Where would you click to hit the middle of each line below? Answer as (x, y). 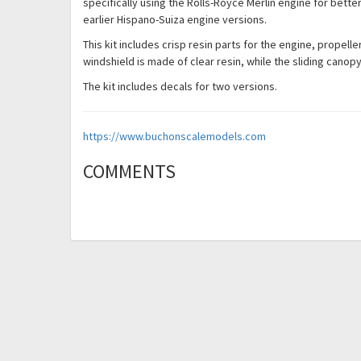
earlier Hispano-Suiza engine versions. (175, 19)
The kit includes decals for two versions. (180, 86)
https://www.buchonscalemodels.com (174, 136)
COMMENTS (129, 171)
